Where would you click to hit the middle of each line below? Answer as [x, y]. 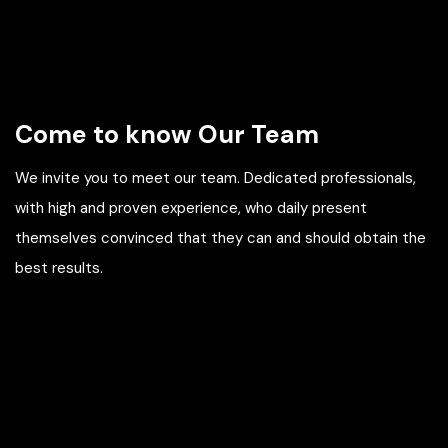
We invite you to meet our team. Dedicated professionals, [215, 178]
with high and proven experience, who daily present [191, 208]
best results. [59, 268]
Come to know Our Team [167, 134]
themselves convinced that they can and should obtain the [220, 238]
